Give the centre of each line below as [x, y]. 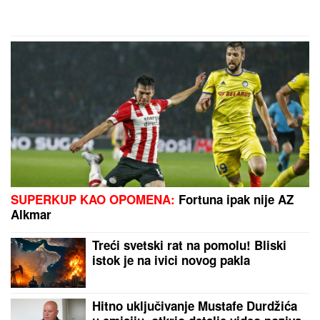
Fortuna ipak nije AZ [234, 200]
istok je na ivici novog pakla [171, 260]
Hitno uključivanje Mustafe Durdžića [195, 306]
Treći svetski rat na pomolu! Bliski [189, 245]
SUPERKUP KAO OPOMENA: [93, 200]
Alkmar [31, 215]
